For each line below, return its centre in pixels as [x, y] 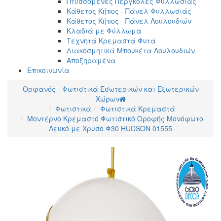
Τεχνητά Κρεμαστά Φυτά [111, 40]
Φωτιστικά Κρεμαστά [137, 108]
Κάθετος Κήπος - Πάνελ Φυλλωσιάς [129, 11]
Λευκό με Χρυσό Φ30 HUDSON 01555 [110, 128]
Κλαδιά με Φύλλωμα [104, 30]
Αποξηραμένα [91, 60]
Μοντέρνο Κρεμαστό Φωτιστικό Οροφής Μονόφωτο [115, 118]
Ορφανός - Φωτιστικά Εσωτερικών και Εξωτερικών [110, 89]
